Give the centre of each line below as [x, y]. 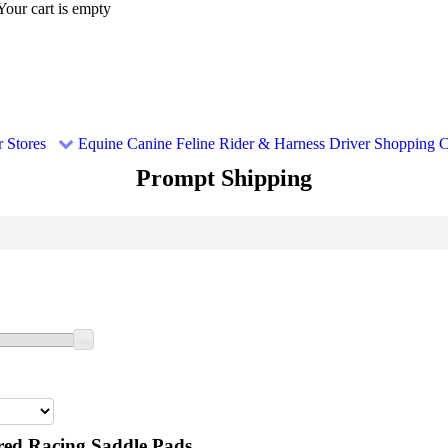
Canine [149, 144]
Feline [195, 144]
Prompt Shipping [224, 178]
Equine [100, 144]
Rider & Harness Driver [294, 144]
